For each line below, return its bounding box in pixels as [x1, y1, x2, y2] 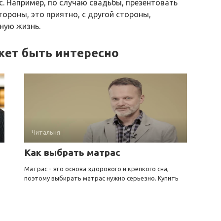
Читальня [32, 128, 60, 136]
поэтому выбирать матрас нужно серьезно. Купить [24, 174, 179, 182]
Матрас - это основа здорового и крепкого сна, [24, 165, 169, 172]
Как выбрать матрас [24, 147, 120, 158]
